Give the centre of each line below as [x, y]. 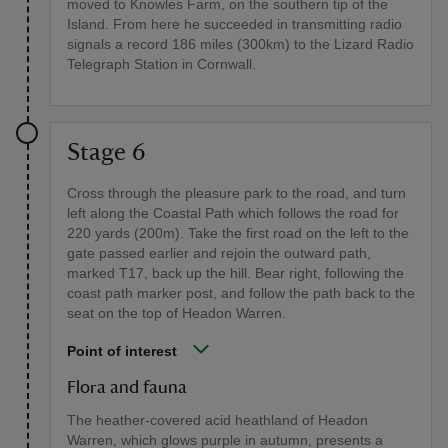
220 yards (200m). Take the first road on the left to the [238, 232]
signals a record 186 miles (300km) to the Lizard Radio [240, 43]
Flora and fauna [127, 387]
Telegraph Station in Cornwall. [161, 63]
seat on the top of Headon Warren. [176, 312]
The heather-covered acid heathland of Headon [217, 419]
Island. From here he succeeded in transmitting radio [234, 23]
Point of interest [122, 350]
